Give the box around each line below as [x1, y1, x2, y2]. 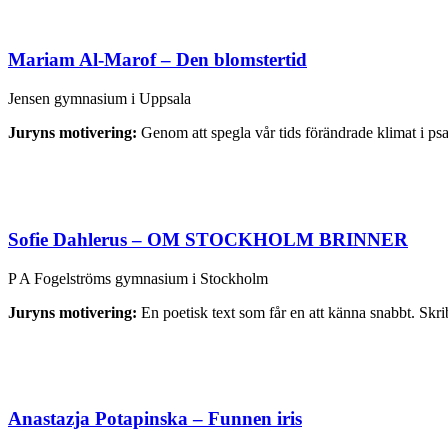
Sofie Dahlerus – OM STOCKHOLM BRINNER [8, 228, 408, 250]
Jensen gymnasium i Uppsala [8, 90, 191, 108]
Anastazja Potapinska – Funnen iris [8, 408, 302, 430]
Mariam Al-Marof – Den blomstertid [8, 49, 307, 71]
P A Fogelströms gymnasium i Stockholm [8, 269, 268, 287]
